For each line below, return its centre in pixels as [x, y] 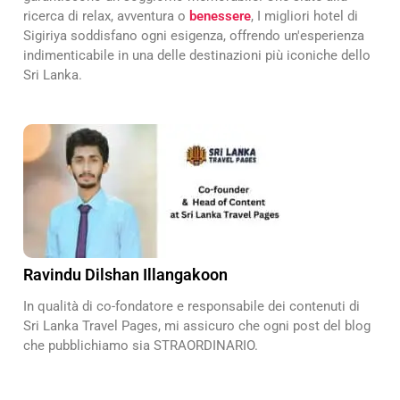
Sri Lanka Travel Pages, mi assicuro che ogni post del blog [197, 326]
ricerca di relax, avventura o [106, 17]
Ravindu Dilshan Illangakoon [125, 275]
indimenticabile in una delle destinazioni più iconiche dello [197, 56]
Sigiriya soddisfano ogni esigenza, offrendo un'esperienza [194, 36]
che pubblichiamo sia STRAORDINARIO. [141, 346]
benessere [220, 17]
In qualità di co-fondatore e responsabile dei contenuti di [192, 307]
